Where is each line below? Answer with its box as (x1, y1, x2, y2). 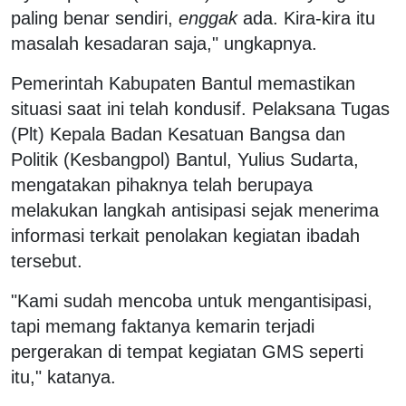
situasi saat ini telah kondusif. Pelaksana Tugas (11, 98, 390, 119)
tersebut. (11, 250, 82, 271)
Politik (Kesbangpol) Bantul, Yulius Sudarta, (11, 149, 359, 169)
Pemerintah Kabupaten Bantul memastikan (11, 72, 355, 93)
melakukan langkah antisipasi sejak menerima (11, 199, 379, 220)
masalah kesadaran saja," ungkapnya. (11, 33, 317, 53)
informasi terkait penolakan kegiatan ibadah (11, 225, 360, 246)
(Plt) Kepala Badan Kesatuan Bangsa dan (11, 123, 345, 144)
